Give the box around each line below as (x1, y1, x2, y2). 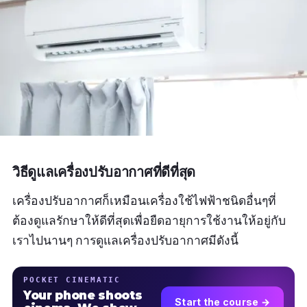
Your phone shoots (23, 288, 143, 303)
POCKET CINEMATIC (23, 275, 121, 284)
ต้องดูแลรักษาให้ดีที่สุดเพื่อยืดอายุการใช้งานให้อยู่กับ (12, 212, 286, 229)
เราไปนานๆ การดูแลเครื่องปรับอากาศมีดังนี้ (12, 232, 238, 249)
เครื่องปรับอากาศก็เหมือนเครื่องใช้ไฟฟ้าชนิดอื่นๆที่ (12, 193, 276, 209)
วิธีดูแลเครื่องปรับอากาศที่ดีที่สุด (12, 164, 196, 181)
